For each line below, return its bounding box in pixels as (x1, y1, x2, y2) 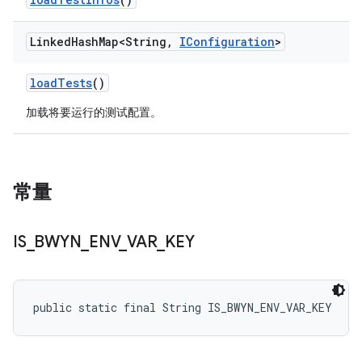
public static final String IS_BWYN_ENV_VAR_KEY (33, 300, 332, 315)
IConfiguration (179, 34, 275, 49)
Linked (30, 34, 71, 49)
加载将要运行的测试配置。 (26, 105, 162, 120)
